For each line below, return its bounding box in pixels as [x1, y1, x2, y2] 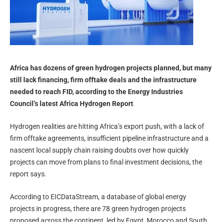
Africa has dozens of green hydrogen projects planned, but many [10, 64, 212, 72]
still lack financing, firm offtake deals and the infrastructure [10, 76, 197, 84]
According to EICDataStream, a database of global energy [10, 193, 186, 201]
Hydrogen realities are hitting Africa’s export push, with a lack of [10, 122, 204, 131]
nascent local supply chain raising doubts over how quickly [10, 146, 189, 155]
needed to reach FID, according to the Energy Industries [10, 88, 183, 96]
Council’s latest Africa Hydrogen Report [10, 100, 133, 108]
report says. [10, 170, 47, 178]
